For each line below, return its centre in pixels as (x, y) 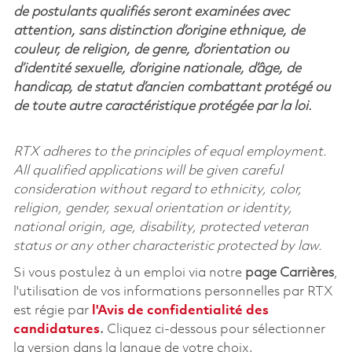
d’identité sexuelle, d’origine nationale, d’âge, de (157, 68)
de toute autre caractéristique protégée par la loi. (162, 106)
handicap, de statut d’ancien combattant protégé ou (172, 87)
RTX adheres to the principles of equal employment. (170, 152)
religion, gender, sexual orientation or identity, (152, 208)
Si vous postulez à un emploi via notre (127, 273)
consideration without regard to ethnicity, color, (157, 189)
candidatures (56, 329)
